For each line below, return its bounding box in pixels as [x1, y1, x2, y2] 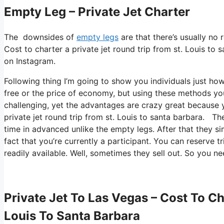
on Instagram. [4, 55, 55, 66]
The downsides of [4, 31, 76, 42]
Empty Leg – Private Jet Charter [4, 4, 190, 19]
